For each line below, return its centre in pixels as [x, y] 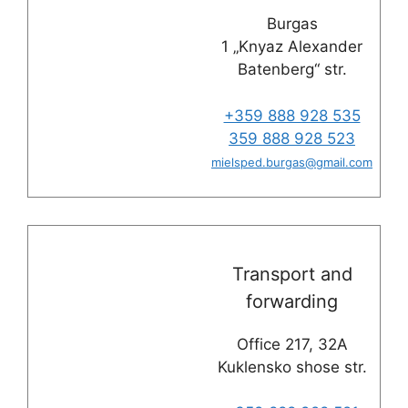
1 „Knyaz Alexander [292, 47]
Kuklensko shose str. [292, 367]
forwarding [292, 301]
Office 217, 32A [292, 344]
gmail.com [344, 162]
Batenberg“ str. [292, 70]
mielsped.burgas [258, 162]
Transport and [292, 274]
